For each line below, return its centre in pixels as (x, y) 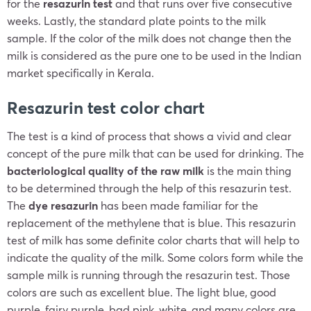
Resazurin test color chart (108, 108)
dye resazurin (65, 205)
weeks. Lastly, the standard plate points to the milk (136, 20)
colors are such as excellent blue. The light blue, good (142, 292)
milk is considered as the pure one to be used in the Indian (154, 55)
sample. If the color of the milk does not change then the (149, 38)
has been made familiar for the (179, 205)
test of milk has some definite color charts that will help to (153, 240)
